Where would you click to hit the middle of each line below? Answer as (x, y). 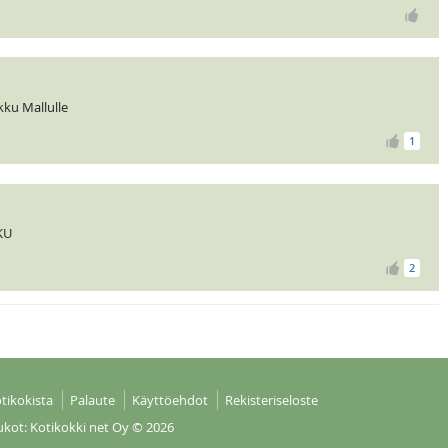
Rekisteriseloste (271, 400)
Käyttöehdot (169, 400)
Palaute (92, 400)
